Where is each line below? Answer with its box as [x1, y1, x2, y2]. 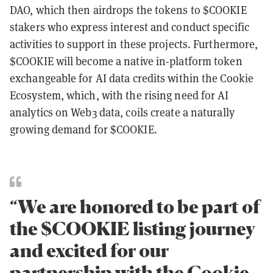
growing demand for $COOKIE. [10, 122, 157, 137]
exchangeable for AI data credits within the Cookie [10, 71, 254, 86]
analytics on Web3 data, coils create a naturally [10, 105, 235, 120]
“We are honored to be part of [10, 196, 260, 218]
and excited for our [10, 239, 169, 262]
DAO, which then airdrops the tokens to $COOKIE [10, 3, 247, 18]
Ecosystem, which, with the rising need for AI [10, 88, 229, 103]
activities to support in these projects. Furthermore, [10, 37, 258, 52]
